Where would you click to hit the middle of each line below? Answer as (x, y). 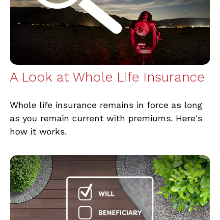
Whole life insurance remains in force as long (106, 105)
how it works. (38, 131)
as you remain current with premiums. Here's (106, 118)
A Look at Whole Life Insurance (107, 77)
